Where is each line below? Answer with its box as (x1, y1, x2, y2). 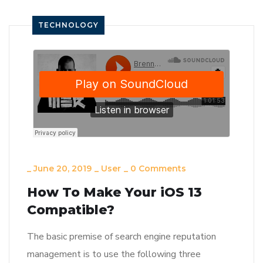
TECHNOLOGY (38, 21, 99, 30)
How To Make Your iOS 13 (27, 184, 202, 201)
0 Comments (130, 163, 186, 174)
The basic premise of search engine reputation (27, 230, 216, 244)
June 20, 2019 (33, 163, 92, 174)
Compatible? (27, 202, 114, 218)
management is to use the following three (27, 248, 201, 261)
